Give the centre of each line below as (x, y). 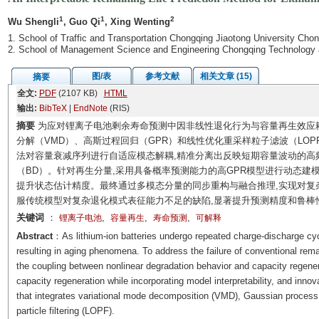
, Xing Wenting (137, 22)
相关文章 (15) (226, 76)
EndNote (90, 108)
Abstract (34, 236)
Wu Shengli (33, 22)
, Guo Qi (82, 22)
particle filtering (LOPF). (65, 311)
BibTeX (53, 108)
